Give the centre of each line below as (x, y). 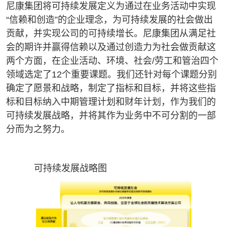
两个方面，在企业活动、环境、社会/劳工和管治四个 (112, 61)
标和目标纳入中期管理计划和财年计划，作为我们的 (111, 102)
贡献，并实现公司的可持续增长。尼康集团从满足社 (111, 34)
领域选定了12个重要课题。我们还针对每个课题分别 (111, 75)
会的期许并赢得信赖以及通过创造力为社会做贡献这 (111, 47)
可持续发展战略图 (70, 168)
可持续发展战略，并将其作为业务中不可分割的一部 (111, 116)
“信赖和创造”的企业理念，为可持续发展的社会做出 (109, 20)
